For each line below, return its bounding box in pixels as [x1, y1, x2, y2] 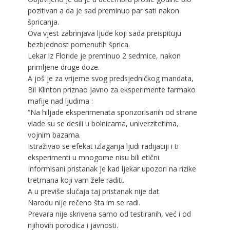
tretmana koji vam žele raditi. [27, 175, 124, 185]
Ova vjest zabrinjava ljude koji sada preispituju [27, 28, 181, 38]
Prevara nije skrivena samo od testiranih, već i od [27, 208, 191, 219]
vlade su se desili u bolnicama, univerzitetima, [27, 118, 179, 128]
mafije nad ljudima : [27, 95, 93, 106]
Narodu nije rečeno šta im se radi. [27, 197, 140, 207]
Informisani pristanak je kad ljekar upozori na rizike [27, 163, 196, 174]
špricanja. [27, 16, 59, 27]
